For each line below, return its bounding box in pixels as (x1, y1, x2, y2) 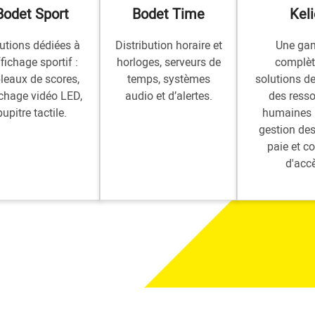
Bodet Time (132, 4, 205, 23)
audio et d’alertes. (124, 88, 212, 103)
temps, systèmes (127, 71, 210, 86)
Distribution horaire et (115, 37, 222, 53)
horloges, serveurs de (116, 54, 221, 70)
